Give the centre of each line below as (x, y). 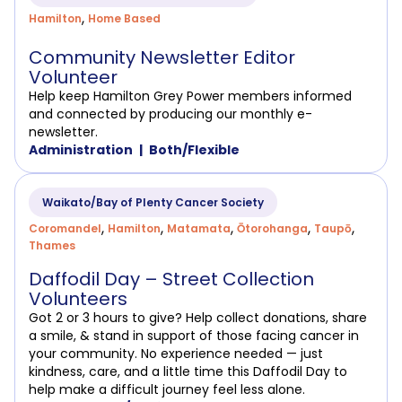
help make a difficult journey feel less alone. (167, 390)
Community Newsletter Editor (162, 58)
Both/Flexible (194, 150)
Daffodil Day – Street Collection (171, 280)
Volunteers (78, 299)
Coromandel (65, 229)
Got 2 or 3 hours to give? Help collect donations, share (198, 318)
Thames (52, 246)
